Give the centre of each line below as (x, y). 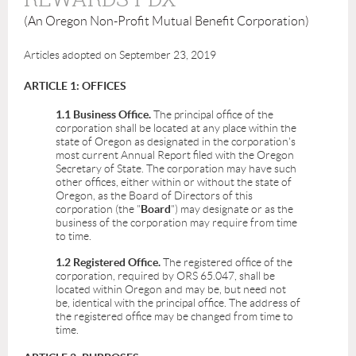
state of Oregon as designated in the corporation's (176, 142)
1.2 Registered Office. (108, 263)
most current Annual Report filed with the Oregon (175, 155)
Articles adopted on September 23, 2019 (120, 55)
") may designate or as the (232, 209)
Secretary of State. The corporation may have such (176, 169)
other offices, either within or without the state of (174, 182)
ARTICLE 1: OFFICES (75, 86)
